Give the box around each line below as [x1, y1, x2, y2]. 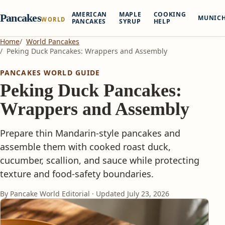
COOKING [153, 10, 186, 19]
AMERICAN [71, 10, 107, 19]
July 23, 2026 [127, 189, 169, 198]
